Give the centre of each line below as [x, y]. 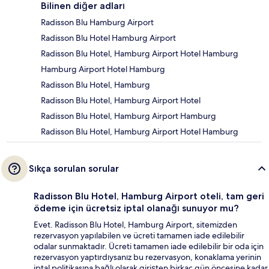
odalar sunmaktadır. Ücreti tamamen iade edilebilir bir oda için [149, 246]
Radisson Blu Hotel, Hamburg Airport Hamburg [128, 116]
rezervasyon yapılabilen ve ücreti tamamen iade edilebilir [139, 235]
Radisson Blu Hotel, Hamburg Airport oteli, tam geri [149, 196]
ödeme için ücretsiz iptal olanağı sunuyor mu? [136, 208]
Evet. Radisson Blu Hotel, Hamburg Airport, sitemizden [135, 224]
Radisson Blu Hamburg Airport [97, 22]
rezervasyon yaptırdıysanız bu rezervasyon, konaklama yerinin [147, 257]
